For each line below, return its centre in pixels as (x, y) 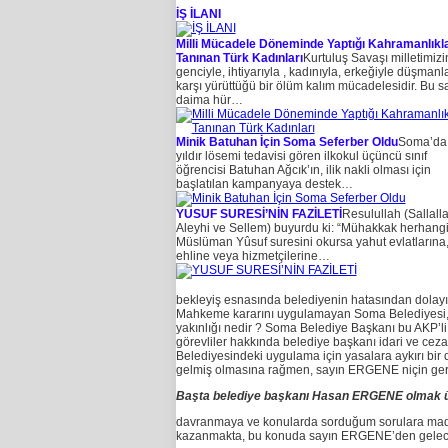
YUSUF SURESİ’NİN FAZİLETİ (258, 214)
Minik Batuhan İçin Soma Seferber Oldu (286, 142)
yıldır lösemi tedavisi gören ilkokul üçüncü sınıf (301, 156)
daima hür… (209, 100)
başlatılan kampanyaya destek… (264, 184)
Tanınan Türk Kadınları (239, 58)
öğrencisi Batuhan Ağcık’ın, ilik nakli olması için (303, 170)
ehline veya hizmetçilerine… (252, 256)
